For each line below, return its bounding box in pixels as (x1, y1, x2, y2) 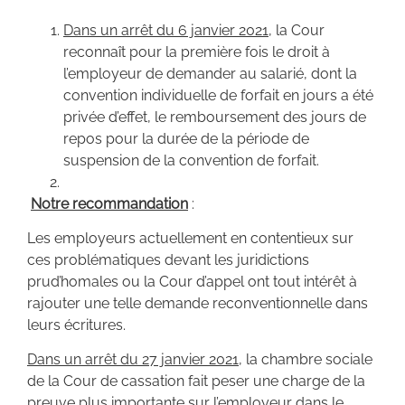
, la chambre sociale (239, 351, 372, 369)
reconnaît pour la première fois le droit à (63, 42, 330, 61)
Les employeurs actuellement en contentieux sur (27, 230, 353, 248)
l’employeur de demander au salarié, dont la (63, 64, 357, 82)
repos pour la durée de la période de (63, 129, 309, 147)
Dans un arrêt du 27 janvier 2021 (27, 351, 239, 369)
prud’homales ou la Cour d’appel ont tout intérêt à (27, 273, 357, 291)
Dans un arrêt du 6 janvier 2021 (63, 21, 268, 39)
